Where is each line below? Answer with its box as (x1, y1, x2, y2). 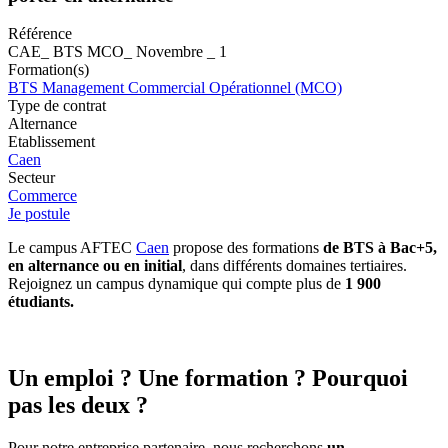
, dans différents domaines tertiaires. (182, 257, 407, 275)
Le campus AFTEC (8, 239, 136, 257)
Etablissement (8, 133, 95, 151)
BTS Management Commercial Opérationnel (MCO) (8, 79, 342, 97)
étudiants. (8, 293, 74, 311)
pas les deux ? (8, 392, 148, 419)
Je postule (8, 205, 70, 223)
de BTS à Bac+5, (323, 239, 437, 257)
